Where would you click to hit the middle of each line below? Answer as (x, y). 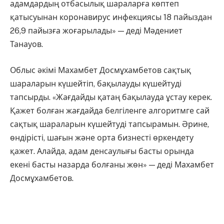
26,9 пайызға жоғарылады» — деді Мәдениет (96, 31)
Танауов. (26, 44)
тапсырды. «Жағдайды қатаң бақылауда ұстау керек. (111, 97)
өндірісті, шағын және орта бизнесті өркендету (102, 137)
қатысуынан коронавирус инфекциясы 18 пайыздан (111, 17)
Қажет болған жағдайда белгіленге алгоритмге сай (110, 110)
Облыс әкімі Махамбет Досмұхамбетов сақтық (100, 70)
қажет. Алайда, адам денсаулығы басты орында (102, 151)
